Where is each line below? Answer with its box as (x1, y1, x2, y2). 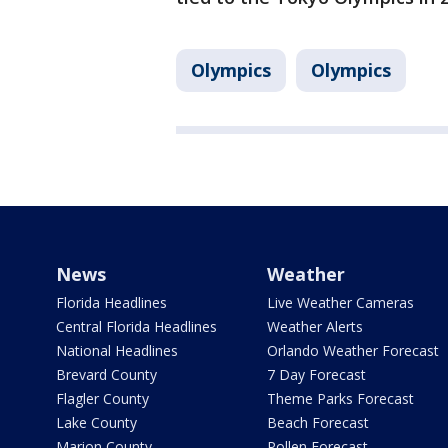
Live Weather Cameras (266, 293, 414, 313)
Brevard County (56, 365, 157, 385)
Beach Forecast (266, 413, 369, 433)
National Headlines (56, 341, 178, 361)
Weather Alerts (266, 317, 363, 337)
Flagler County (56, 389, 149, 409)
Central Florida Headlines (56, 317, 217, 337)
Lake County (56, 413, 137, 433)
